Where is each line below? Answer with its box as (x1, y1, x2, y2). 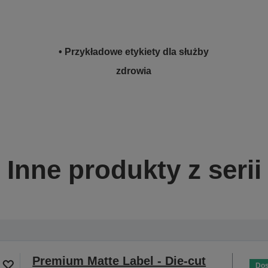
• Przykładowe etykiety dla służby (59, 47, 209, 57)
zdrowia (116, 66, 152, 76)
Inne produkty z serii (7, 155, 261, 184)
